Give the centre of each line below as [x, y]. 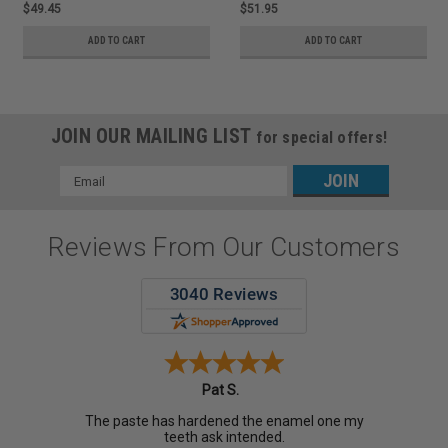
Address [86, 196]
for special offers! [322, 138]
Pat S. [220, 389]
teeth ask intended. [224, 436]
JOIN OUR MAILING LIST [153, 136]
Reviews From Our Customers [224, 246]
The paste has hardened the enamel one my [224, 420]
